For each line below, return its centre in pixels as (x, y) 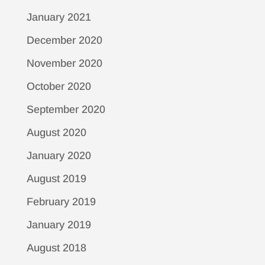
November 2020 (64, 63)
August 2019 (56, 179)
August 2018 (56, 248)
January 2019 (59, 225)
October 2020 (59, 86)
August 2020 (56, 132)
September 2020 (66, 109)
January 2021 (59, 17)
